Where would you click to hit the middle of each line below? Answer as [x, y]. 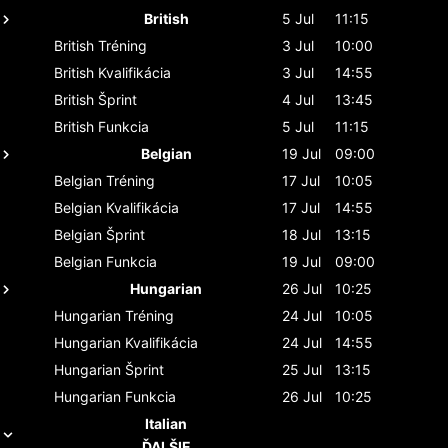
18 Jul [301, 234]
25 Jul [302, 369]
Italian [166, 423]
